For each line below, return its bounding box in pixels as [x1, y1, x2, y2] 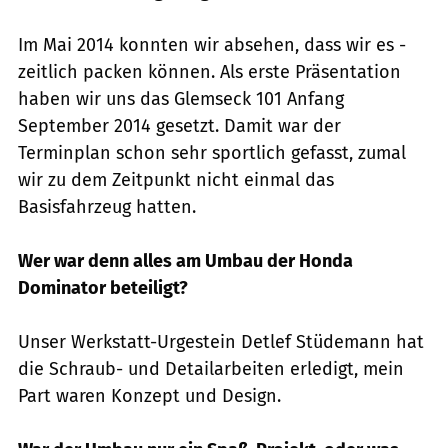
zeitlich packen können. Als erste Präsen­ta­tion [18, 61, 401, 84]
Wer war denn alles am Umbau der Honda [18, 250, 353, 273]
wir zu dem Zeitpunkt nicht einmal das [18, 169, 334, 192]
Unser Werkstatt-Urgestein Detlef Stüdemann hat [18, 331, 424, 354]
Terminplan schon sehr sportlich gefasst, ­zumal [18, 142, 406, 165]
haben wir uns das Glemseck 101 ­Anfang [18, 88, 344, 111]
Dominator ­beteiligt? [18, 277, 188, 300]
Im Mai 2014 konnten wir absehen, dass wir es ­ [18, 34, 406, 57]
